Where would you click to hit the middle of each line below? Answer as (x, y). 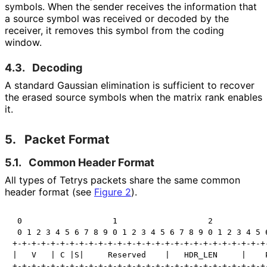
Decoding (57, 67)
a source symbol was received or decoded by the (117, 18)
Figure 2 (113, 192)
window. (23, 42)
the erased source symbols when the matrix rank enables (133, 97)
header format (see (49, 192)
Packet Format (67, 139)
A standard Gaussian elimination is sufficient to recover (130, 85)
